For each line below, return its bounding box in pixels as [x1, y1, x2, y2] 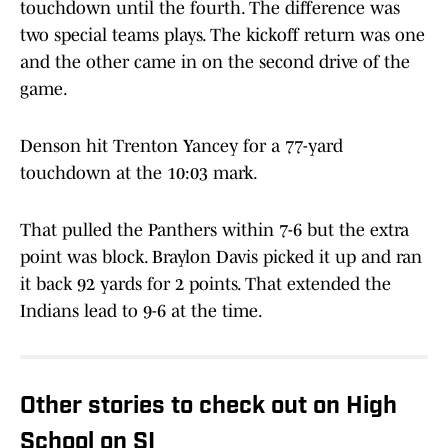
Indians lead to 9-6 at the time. [20, 301, 266, 322]
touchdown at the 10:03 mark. [20, 163, 258, 184]
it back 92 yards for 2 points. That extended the [20, 274, 391, 295]
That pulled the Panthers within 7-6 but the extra [20, 220, 409, 241]
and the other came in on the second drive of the [20, 52, 410, 73]
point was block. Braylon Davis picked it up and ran [20, 247, 422, 268]
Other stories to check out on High [20, 395, 397, 420]
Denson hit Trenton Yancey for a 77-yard [20, 136, 343, 157]
